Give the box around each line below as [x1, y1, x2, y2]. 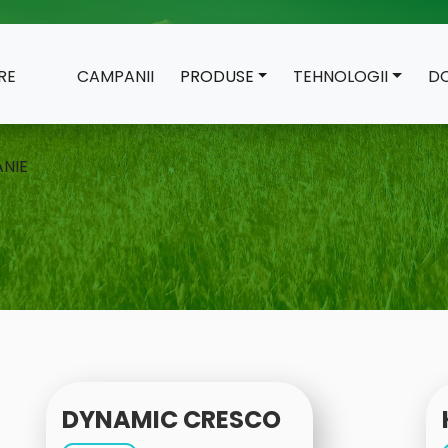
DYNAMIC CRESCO [62, 403, 281, 436]
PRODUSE [179, 65, 254, 88]
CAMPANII [76, 65, 154, 88]
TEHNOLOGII [293, 65, 389, 88]
